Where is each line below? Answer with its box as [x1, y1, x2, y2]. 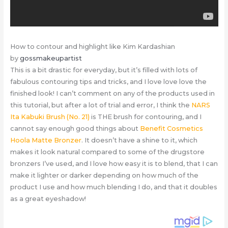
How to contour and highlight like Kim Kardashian [10, 42, 175, 50]
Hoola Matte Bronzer [10, 136, 81, 144]
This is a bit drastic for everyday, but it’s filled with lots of [10, 66, 197, 74]
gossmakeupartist [19, 54, 82, 62]
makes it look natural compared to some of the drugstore [10, 148, 205, 156]
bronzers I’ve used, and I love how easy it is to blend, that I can [10, 159, 218, 167]
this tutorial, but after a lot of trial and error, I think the [10, 101, 191, 109]
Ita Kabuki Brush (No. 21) [10, 112, 90, 121]
